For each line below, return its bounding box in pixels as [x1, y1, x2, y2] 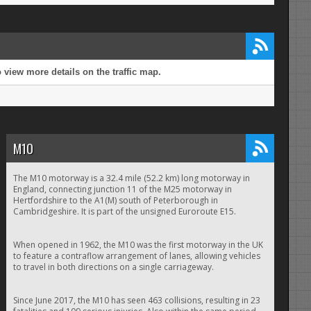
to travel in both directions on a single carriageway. [12, 261, 214, 274]
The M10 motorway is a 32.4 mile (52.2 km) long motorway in [12, 172, 250, 185]
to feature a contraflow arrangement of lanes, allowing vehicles [12, 250, 260, 262]
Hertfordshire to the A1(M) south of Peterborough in [12, 194, 218, 207]
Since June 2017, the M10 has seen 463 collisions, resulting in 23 [12, 294, 260, 307]
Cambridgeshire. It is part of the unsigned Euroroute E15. [12, 205, 236, 218]
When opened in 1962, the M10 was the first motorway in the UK [12, 239, 263, 251]
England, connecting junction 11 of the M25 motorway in [12, 183, 232, 196]
